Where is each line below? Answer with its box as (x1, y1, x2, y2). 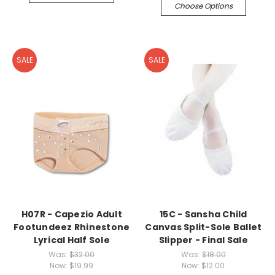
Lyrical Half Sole (33, 234, 110, 246)
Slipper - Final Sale (158, 234, 248, 246)
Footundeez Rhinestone (14, 221, 130, 233)
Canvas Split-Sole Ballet (145, 221, 262, 233)
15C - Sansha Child (160, 208, 247, 220)
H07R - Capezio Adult (21, 208, 122, 220)
